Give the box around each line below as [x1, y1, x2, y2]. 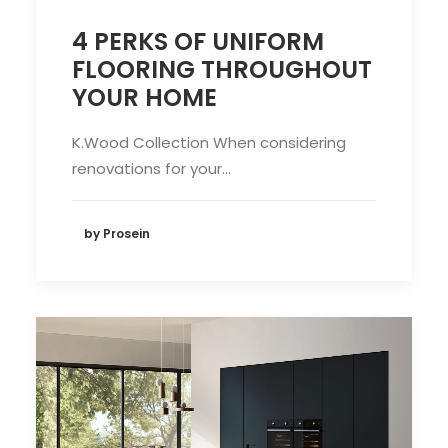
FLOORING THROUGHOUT [72, 53, 372, 87]
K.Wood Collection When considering [72, 132, 346, 154]
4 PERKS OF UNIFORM [72, 25, 324, 59]
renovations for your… [72, 158, 231, 180]
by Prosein [84, 224, 150, 242]
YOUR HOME [72, 81, 217, 115]
